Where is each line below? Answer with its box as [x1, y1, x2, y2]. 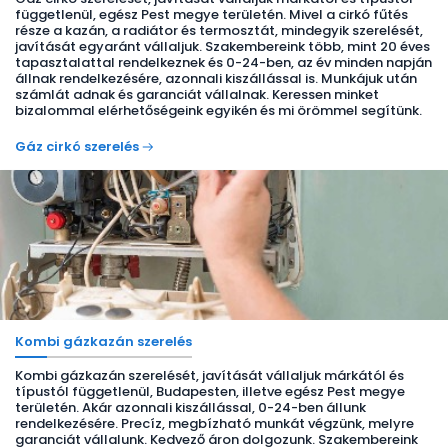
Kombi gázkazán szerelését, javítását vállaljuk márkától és [15, 366, 404, 385]
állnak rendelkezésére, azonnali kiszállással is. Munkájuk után [15, 69, 417, 88]
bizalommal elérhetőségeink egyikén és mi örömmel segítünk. [15, 101, 422, 120]
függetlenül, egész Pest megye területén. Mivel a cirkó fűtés [15, 5, 408, 24]
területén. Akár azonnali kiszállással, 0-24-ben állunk [15, 398, 366, 417]
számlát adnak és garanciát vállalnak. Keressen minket [15, 85, 379, 104]
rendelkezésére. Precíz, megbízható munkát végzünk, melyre [15, 414, 414, 433]
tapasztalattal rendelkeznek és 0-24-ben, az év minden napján [15, 53, 432, 72]
